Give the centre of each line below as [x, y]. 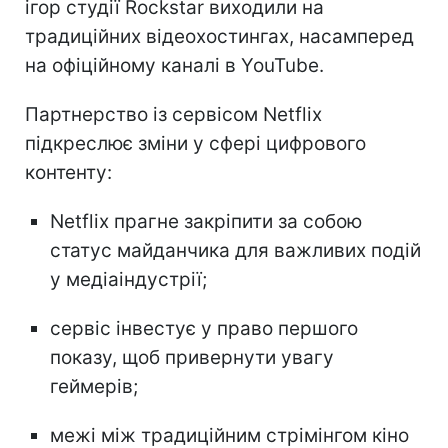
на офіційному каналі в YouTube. [174, 65]
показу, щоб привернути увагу [192, 357]
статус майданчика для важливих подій [235, 250]
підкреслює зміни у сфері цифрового [195, 143]
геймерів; [94, 386]
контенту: [68, 172]
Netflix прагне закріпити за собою [206, 221]
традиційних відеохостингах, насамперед [219, 36]
